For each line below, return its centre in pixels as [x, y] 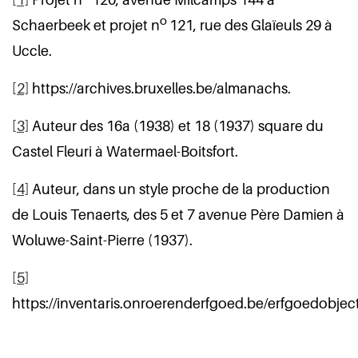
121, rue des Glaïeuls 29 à [251, 25]
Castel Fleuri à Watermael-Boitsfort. [125, 151]
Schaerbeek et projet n [86, 25]
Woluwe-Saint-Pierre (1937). [102, 240]
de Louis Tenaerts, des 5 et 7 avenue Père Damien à [178, 215]
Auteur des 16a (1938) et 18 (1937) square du [176, 126]
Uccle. [32, 51]
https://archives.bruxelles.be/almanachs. [160, 88]
